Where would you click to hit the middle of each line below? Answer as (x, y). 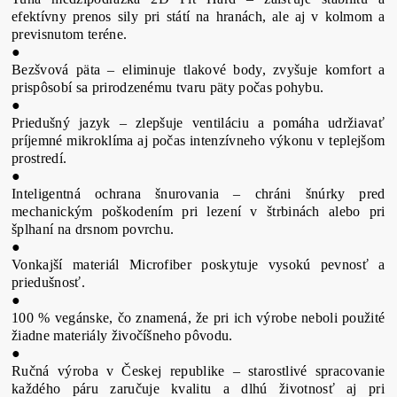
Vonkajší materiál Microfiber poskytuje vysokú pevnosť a (198, 265)
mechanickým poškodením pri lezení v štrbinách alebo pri (198, 211)
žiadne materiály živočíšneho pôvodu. (122, 335)
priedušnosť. (48, 282)
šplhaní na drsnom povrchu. (93, 229)
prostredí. (39, 158)
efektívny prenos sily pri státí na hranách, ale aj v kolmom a (198, 16)
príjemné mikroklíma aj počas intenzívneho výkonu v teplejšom (198, 140)
